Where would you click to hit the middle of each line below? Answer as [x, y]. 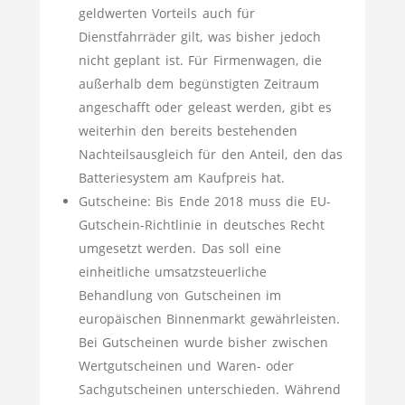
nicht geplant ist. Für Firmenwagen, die [200, 60]
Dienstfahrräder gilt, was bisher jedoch [199, 37]
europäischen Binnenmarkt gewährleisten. [209, 319]
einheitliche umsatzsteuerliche [172, 272]
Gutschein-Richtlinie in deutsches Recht [201, 225]
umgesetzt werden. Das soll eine [179, 248]
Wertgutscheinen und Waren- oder [186, 366]
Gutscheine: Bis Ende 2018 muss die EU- [204, 201]
